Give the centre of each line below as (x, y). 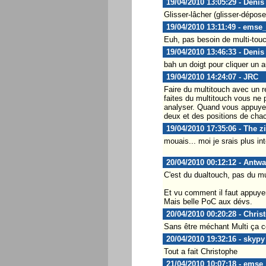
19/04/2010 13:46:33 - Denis (214, 52)
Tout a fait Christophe (200, 251)
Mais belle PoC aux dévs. (208, 201)
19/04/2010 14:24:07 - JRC (211, 77)
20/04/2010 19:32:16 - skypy (214, 239)
